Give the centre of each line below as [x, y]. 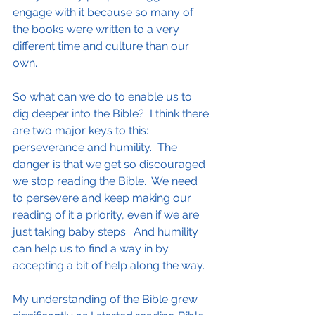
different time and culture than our [102, 46]
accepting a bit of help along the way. [109, 265]
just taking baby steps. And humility [107, 231]
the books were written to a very [97, 29]
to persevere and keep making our [103, 198]
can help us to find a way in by [92, 248]
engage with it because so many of [104, 12]
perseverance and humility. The [96, 147]
